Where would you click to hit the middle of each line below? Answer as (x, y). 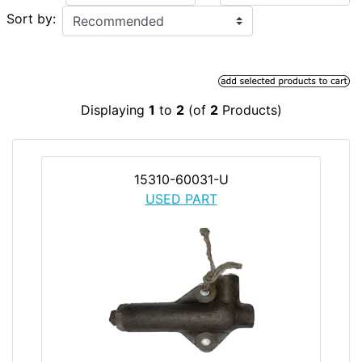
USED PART (181, 198)
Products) (250, 109)
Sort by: (31, 18)
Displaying (114, 109)
